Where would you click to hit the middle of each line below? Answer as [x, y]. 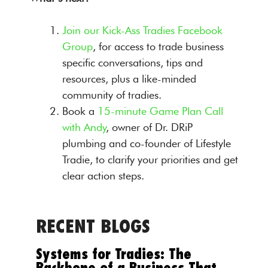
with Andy [84, 127]
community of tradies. [112, 95]
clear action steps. [103, 175]
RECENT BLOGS [93, 226]
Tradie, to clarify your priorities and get [150, 159]
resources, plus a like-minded [129, 78]
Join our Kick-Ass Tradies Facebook [142, 30]
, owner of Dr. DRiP [149, 127]
